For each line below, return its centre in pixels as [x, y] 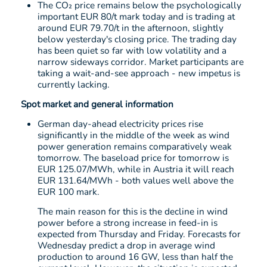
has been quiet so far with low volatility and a [132, 51]
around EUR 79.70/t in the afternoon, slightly [131, 28]
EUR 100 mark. [69, 192]
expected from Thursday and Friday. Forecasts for [139, 234]
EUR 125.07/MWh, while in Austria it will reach [136, 169]
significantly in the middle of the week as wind [133, 135]
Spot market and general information [97, 104]
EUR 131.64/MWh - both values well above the [136, 181]
